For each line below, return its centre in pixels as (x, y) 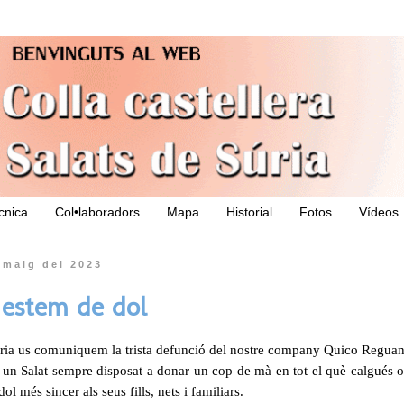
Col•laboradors (97, 212)
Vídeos (379, 212)
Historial (249, 212)
